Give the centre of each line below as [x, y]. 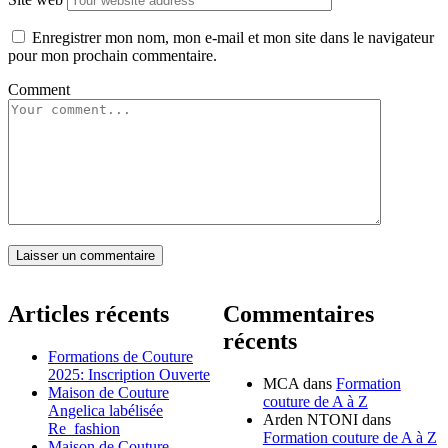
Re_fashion [84, 429]
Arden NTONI [310, 420]
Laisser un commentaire [85, 255]
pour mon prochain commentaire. [112, 55]
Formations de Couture [120, 357]
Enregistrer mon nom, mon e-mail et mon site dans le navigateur [233, 37]
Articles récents [88, 314]
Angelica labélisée [105, 411]
